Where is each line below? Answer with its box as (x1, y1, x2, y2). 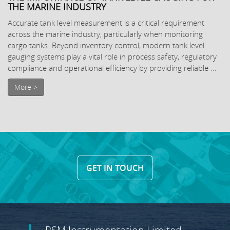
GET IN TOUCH (86, 162, 144, 174)
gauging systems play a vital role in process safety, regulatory (8, 51, 217, 62)
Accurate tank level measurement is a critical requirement (8, 17, 204, 28)
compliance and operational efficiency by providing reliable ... (8, 63, 217, 73)
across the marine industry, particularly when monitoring (8, 29, 203, 40)
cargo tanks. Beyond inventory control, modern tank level (8, 40, 204, 51)
